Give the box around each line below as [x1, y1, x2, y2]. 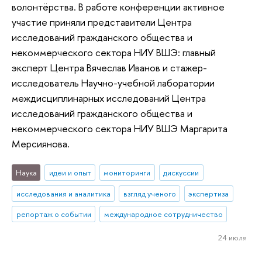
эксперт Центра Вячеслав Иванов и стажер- [12, 61, 207, 75]
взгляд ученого [123, 188, 176, 199]
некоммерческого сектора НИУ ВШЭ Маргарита [12, 122, 227, 136]
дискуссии [163, 167, 199, 178]
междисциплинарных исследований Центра [12, 91, 206, 105]
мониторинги [104, 167, 151, 178]
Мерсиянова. [12, 137, 70, 151]
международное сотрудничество [104, 209, 223, 220]
